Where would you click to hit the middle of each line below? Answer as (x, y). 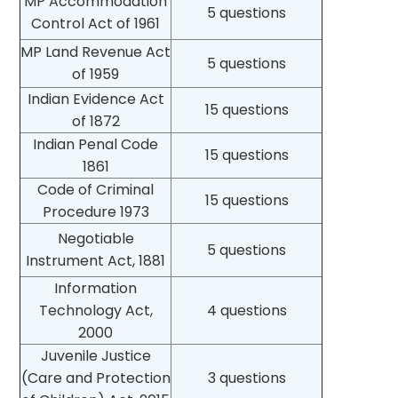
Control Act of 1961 (96, 23)
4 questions (247, 310)
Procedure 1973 (96, 211)
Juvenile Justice (96, 355)
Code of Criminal (96, 189)
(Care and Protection (96, 378)
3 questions (247, 378)
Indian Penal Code (96, 144)
